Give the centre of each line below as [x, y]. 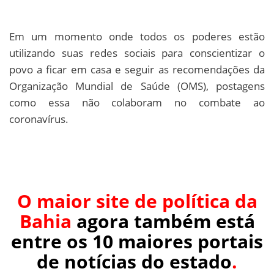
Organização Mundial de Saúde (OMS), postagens [137, 86]
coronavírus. [39, 119]
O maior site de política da [137, 201]
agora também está [165, 221]
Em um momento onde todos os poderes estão [137, 36]
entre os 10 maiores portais [137, 241]
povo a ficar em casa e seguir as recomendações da [137, 69]
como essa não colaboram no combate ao [137, 102]
